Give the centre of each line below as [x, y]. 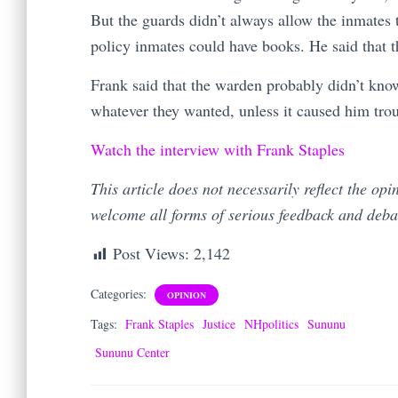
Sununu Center [132, 353]
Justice [219, 324]
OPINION [187, 295]
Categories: [120, 294]
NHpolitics [271, 324]
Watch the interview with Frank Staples [218, 150]
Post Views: [151, 254]
